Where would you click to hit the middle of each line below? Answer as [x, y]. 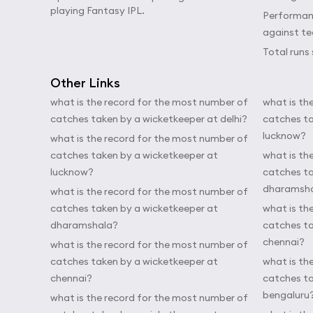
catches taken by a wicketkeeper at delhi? [149, 119]
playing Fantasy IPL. [97, 10]
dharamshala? [84, 225]
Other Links [85, 83]
